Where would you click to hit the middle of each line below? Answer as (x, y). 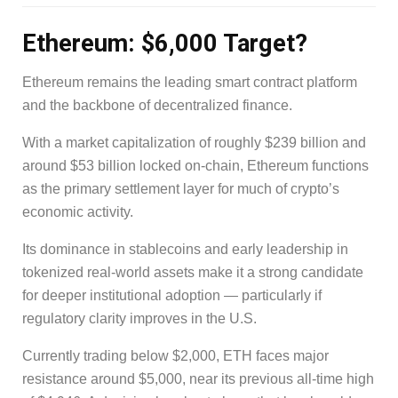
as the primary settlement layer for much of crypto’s (181, 189)
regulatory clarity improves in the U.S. (139, 319)
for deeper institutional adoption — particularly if (172, 296)
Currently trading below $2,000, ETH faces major (175, 356)
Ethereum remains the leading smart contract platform (190, 83)
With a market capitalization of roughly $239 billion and (194, 143)
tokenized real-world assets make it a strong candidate (193, 273)
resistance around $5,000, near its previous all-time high (198, 379)
